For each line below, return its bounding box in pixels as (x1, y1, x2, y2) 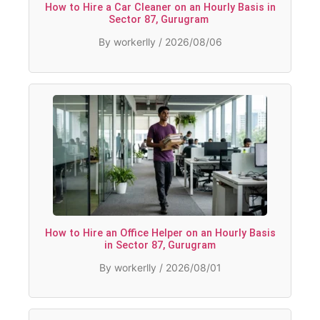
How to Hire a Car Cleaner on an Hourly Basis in (44, 1, 276, 14)
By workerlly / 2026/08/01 (99, 261, 221, 274)
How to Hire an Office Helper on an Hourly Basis (44, 226, 276, 239)
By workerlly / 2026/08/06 (98, 36, 222, 49)
